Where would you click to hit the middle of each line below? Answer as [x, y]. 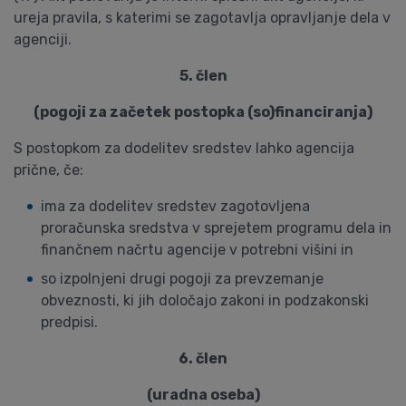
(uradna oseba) [203, 395]
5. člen [203, 76]
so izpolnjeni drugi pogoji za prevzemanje [182, 279]
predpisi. [69, 322]
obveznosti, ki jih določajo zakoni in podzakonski [205, 300]
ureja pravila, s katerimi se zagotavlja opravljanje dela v [202, 18]
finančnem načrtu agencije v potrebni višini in [197, 250]
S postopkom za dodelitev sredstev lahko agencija [184, 148]
